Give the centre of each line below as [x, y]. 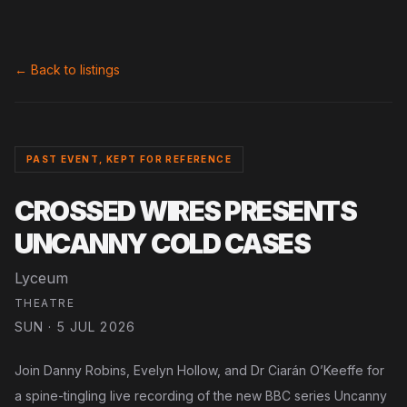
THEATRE [45, 303]
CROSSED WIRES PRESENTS [185, 211]
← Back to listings [67, 69]
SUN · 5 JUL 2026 [75, 327]
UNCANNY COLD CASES [162, 243]
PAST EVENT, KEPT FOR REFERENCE [129, 159]
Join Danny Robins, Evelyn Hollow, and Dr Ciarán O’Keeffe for [199, 370]
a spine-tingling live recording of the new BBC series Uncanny [201, 396]
